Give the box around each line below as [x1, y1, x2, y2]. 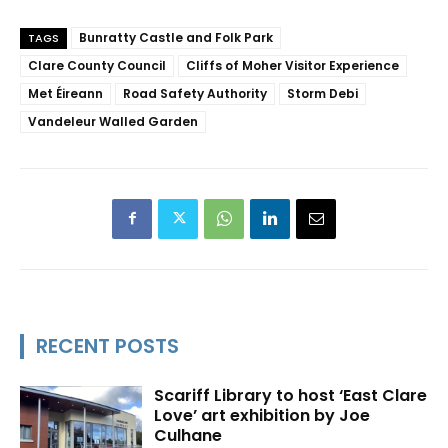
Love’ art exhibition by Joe [154, 403, 371, 427]
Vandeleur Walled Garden [28, 112, 198, 130]
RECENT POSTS [36, 331, 179, 360]
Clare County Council [28, 56, 166, 74]
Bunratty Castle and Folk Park [79, 28, 273, 46]
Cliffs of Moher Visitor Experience [186, 56, 399, 74]
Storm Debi [287, 84, 358, 102]
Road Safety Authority [123, 84, 267, 102]
